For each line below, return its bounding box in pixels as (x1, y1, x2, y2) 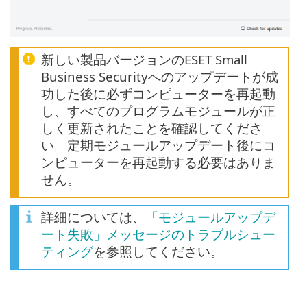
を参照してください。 (93, 243, 223, 260)
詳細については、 (41, 208, 145, 226)
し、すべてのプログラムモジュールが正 (41, 102, 275, 120)
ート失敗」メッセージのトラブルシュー (41, 225, 275, 243)
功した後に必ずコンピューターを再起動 (41, 85, 275, 103)
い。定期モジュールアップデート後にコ (41, 136, 275, 154)
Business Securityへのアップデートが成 (41, 68, 278, 86)
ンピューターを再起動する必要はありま (41, 153, 275, 171)
